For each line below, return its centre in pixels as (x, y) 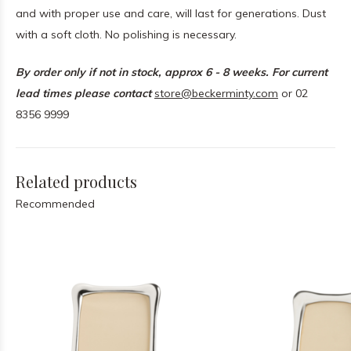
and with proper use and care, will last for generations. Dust (171, 13)
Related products (76, 181)
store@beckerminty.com (216, 93)
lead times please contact (85, 93)
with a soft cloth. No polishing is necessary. (126, 34)
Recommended (55, 204)
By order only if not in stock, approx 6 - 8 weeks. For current (172, 72)
